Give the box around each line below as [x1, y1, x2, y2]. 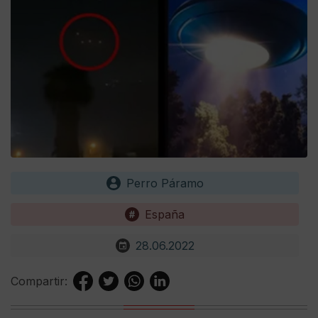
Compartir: [11, 274, 67, 289]
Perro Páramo [126, 176, 204, 191]
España [145, 207, 185, 222]
